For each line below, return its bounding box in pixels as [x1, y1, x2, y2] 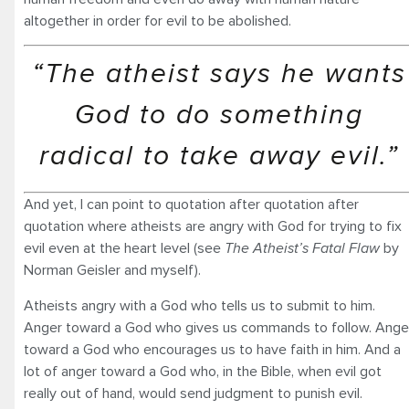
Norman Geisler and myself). [24, 263, 201, 278]
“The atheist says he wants [32, 60, 406, 89]
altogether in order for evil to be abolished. [24, 13, 291, 28]
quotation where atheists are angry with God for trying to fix [24, 219, 402, 235]
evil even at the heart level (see [24, 241, 225, 257]
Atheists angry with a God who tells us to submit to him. [24, 298, 375, 313]
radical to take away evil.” [39, 142, 399, 171]
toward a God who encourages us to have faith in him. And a [24, 341, 401, 357]
